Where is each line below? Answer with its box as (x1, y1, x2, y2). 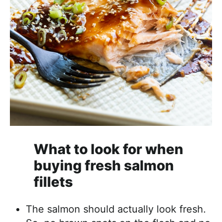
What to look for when (34, 141, 183, 158)
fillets (34, 173, 73, 191)
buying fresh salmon (34, 157, 174, 174)
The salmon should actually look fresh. (26, 203, 206, 216)
